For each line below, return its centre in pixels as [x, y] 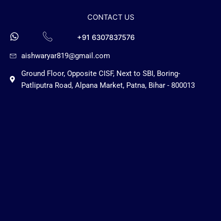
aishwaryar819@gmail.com [65, 56]
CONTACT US [110, 18]
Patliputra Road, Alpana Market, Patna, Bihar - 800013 [108, 86]
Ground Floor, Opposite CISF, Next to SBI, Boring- [100, 74]
